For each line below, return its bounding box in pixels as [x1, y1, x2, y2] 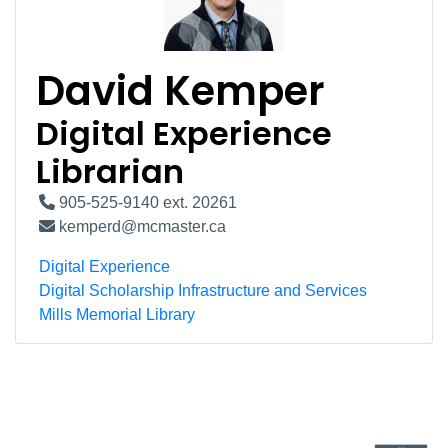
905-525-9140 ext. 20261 [55, 194, 237, 211]
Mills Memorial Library [39, 306, 195, 323]
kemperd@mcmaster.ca [55, 218, 226, 235]
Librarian [36, 149, 184, 194]
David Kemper [36, 63, 325, 119]
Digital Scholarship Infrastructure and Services [39, 282, 367, 299]
